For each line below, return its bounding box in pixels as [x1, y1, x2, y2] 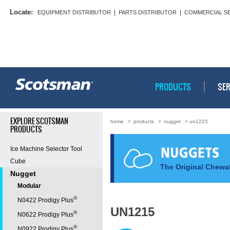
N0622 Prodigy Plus [17, 211, 73, 218]
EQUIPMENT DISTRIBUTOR [37, 9, 111, 15]
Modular [17, 182, 41, 189]
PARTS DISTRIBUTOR [119, 9, 177, 15]
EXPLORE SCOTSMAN [10, 116, 68, 126]
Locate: [10, 8, 33, 16]
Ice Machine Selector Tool [10, 145, 82, 152]
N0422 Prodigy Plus [17, 197, 73, 204]
